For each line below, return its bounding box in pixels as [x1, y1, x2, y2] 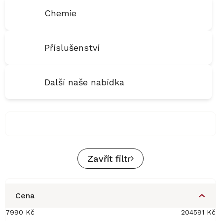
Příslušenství [44, 42, 100, 53]
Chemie [44, 7, 76, 18]
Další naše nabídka [44, 76, 124, 87]
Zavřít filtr [87, 153, 131, 164]
